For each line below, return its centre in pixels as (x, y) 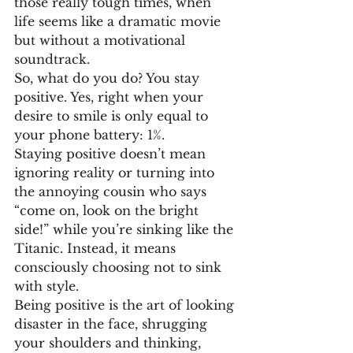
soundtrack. (52, 59)
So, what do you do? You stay (109, 78)
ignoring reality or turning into (116, 173)
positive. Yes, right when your (111, 97)
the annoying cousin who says (112, 191)
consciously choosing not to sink (120, 267)
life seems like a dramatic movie (119, 21)
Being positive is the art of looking (126, 305)
